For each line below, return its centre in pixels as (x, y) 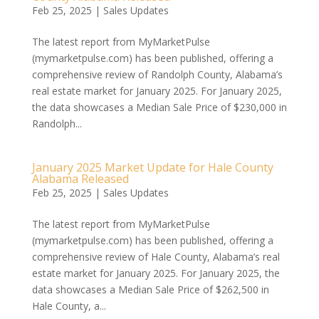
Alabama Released (80, 179)
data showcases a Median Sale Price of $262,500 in (150, 289)
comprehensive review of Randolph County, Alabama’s (157, 74)
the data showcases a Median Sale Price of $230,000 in (159, 107)
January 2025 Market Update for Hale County (152, 167)
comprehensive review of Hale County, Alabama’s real (156, 257)
